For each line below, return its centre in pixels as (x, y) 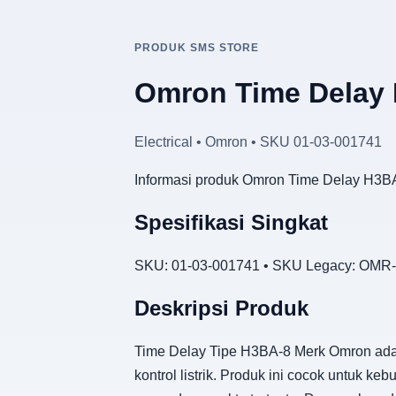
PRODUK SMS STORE (197, 48)
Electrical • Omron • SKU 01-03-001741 (258, 141)
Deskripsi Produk (221, 308)
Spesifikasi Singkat (231, 222)
